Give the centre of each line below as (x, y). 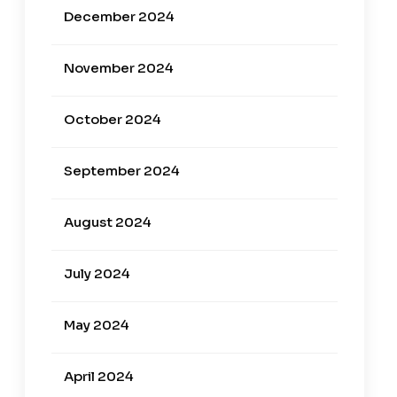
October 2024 (112, 119)
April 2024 (98, 376)
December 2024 (119, 16)
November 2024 (118, 67)
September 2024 (121, 170)
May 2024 (96, 324)
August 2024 (107, 222)
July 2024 (97, 273)
